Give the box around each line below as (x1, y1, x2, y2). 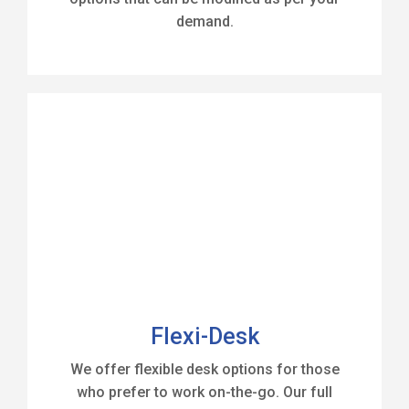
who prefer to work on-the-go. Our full (77, 383, 332, 401)
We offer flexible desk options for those (69, 361, 340, 378)
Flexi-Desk (150, 323, 259, 350)
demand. (175, 13, 234, 30)
